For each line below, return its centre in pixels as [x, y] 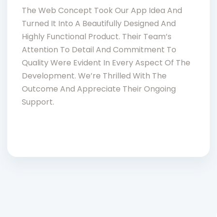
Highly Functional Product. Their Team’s [97, 36]
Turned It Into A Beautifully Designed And [99, 23]
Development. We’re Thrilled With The [94, 76]
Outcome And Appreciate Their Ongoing [99, 89]
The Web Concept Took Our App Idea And [102, 10]
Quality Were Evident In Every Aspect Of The [106, 62]
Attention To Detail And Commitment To [99, 49]
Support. [38, 102]
